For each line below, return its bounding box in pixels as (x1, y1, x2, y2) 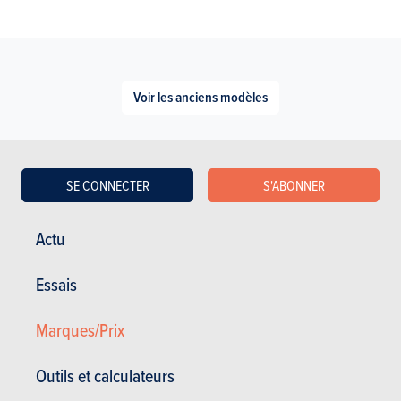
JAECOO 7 (200, 250, 272, 269)
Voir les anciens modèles (133, 86, 268, 107)
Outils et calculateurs (36, 363, 175, 389)
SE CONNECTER (65, 175, 149, 195)
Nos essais (155, 277, 246, 311)
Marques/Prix (36, 317, 124, 344)
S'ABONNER (262, 175, 325, 195)
